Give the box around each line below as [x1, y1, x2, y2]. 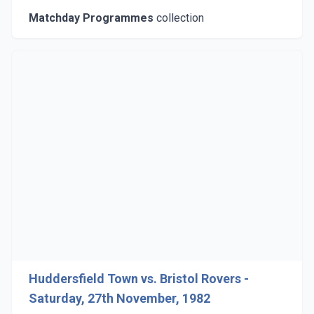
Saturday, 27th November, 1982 [29, 291, 210, 306]
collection [153, 11, 204, 25]
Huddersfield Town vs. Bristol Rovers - [29, 271, 249, 286]
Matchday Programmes [29, 11, 153, 25]
